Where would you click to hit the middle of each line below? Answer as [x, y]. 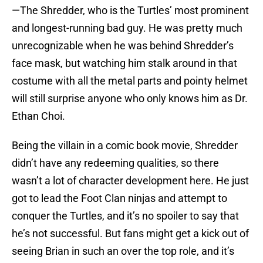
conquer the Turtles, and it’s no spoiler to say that [125, 216]
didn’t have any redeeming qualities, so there [115, 163]
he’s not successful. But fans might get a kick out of [130, 234]
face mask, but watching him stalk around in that [124, 63]
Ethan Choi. [38, 116]
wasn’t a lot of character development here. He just [130, 181]
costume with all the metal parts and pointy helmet [130, 81]
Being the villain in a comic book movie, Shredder [125, 146]
